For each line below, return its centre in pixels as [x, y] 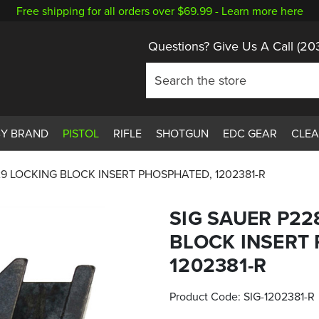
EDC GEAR [250, 133]
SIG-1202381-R [279, 296]
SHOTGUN [182, 133]
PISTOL [80, 133]
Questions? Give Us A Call [222, 46]
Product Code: [206, 296]
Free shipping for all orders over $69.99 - [119, 11]
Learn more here [262, 11]
